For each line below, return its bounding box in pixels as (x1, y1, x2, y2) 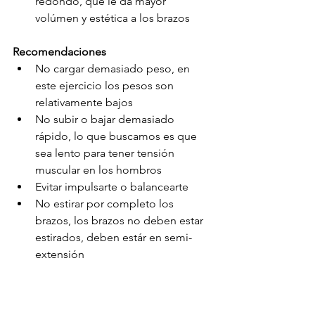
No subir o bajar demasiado (35, 112, 177, 126)
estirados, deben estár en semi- (35, 230, 192, 244)
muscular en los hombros (35, 162, 162, 176)
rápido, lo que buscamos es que (35, 129, 200, 143)
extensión (35, 247, 84, 261)
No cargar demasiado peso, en (35, 61, 193, 75)
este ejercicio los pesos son (35, 78, 176, 92)
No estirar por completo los (35, 196, 176, 210)
